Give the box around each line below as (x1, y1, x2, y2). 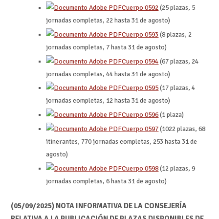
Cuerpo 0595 (122, 84, 159, 92)
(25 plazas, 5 (158, 3, 196, 12)
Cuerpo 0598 (122, 164, 159, 173)
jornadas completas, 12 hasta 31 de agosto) (46, 96, 171, 105)
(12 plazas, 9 (158, 164, 196, 173)
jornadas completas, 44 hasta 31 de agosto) (46, 69, 171, 78)
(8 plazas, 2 (158, 30, 192, 39)
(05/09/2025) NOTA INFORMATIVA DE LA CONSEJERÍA (10, 201, 187, 210)
